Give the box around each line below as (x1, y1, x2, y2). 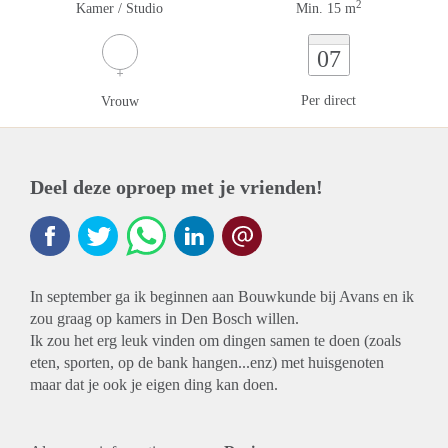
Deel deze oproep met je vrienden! (30, 176, 323, 198)
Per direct (301, 93, 356, 108)
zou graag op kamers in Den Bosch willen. (30, 310, 299, 327)
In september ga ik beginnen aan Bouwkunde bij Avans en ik (30, 288, 414, 305)
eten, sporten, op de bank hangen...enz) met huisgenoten (30, 354, 384, 371)
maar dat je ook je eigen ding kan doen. (30, 376, 278, 393)
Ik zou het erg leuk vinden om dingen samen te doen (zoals (30, 332, 401, 349)
